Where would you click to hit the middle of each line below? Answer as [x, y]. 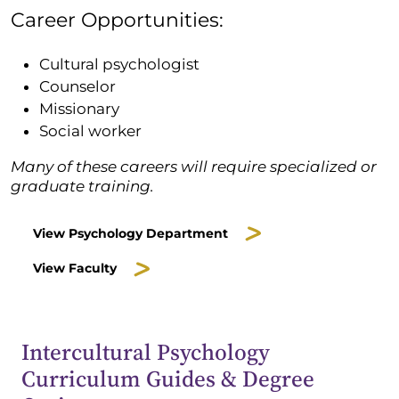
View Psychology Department [130, 233]
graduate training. [82, 187]
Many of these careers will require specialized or [194, 167]
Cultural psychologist [119, 65]
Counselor [77, 87]
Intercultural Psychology [146, 351]
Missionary [81, 109]
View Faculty [75, 269]
